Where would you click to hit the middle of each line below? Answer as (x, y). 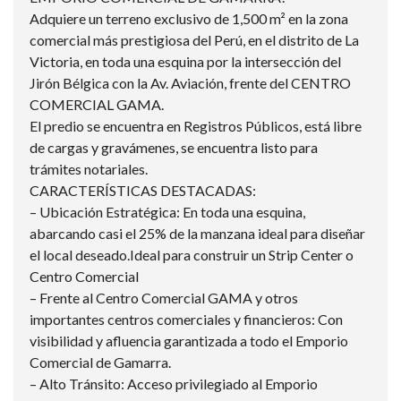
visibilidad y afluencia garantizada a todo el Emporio (189, 341)
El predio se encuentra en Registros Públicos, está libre (196, 126)
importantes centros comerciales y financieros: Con (186, 319)
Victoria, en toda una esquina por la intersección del (185, 61)
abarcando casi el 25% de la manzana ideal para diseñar (197, 233)
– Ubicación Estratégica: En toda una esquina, (167, 212)
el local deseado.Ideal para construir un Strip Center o (192, 255)
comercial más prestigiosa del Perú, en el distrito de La (194, 40)
